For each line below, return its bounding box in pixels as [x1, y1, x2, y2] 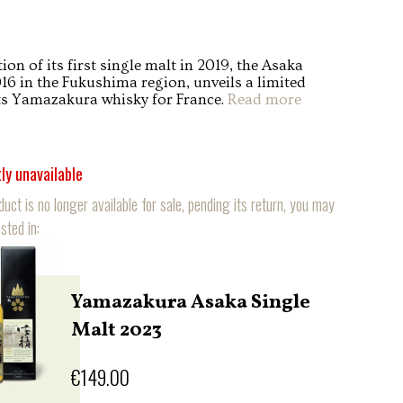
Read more [228, 91, 302, 108]
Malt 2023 [71, 317, 163, 345]
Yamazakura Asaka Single [71, 289, 311, 317]
